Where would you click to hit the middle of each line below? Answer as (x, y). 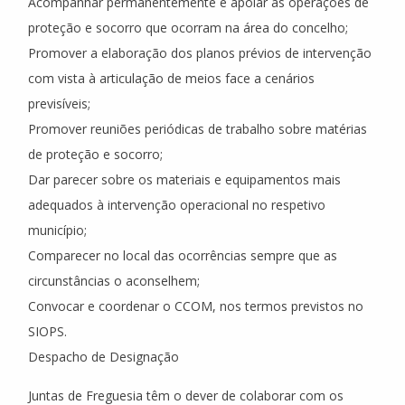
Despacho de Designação (104, 357)
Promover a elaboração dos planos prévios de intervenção (200, 53)
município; (57, 230)
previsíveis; (59, 104)
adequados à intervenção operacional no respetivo (177, 205)
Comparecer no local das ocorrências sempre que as (183, 255)
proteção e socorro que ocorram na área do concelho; (188, 28)
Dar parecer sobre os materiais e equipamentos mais (184, 179)
